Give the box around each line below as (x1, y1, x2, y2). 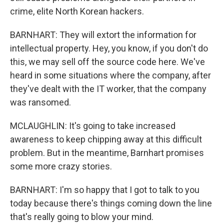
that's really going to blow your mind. (10, 211, 153, 222)
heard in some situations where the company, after (10, 70, 211, 80)
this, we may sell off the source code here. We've (10, 56, 205, 67)
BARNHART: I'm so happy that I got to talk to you (10, 184, 199, 195)
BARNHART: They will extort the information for (10, 29, 196, 40)
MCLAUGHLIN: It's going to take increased (10, 120, 175, 131)
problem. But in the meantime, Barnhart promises (10, 147, 204, 158)
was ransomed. (10, 97, 71, 107)
